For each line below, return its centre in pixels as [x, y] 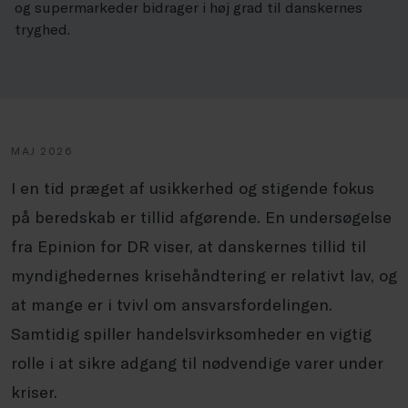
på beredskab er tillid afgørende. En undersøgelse [201, 217]
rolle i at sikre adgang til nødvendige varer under [197, 362]
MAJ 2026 [41, 150]
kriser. [39, 392]
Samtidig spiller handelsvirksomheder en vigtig [191, 333]
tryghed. [42, 29]
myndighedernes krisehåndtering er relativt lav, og [204, 275]
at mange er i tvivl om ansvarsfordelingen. [172, 304]
